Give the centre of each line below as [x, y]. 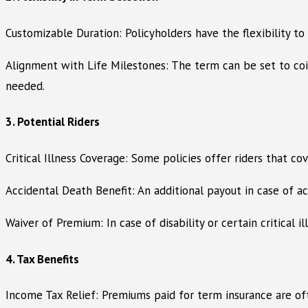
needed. [25, 86]
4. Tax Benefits [42, 259]
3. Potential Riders [53, 122]
